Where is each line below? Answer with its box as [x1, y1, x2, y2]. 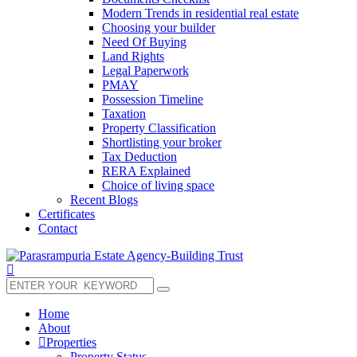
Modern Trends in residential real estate [102, 6, 299, 20]
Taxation [102, 107, 146, 120]
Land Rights [102, 49, 164, 63]
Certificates [38, 207, 95, 221]
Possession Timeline [102, 92, 203, 106]
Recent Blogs [70, 193, 138, 206]
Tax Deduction [102, 150, 177, 163]
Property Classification [102, 121, 216, 135]
